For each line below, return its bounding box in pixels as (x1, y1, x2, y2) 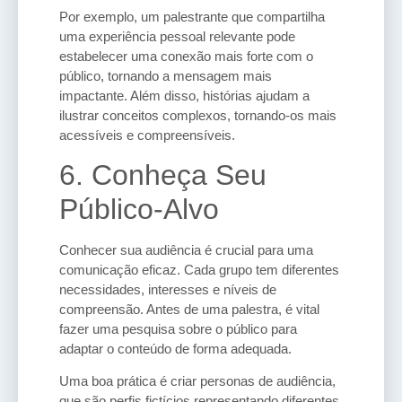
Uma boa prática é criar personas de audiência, (59, 373, 336, 389)
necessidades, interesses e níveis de (59, 282, 276, 298)
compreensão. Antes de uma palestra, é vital (59, 301, 319, 318)
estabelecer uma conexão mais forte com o (59, 48, 313, 64)
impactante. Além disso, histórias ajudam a (59, 87, 310, 103)
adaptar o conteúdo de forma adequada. (59, 341, 292, 357)
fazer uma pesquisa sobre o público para (59, 321, 297, 337)
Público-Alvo (59, 193, 219, 226)
